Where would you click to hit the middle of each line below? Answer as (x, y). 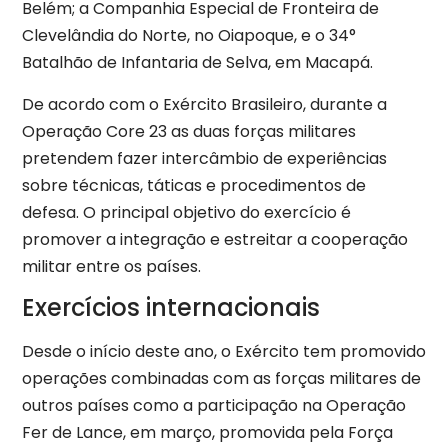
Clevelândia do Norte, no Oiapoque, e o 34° (189, 36)
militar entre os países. (111, 266)
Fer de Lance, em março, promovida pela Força (207, 433)
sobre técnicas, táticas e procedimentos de (194, 185)
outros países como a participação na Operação (214, 406)
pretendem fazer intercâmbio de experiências (204, 158)
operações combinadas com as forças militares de (221, 379)
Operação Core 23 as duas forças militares (189, 131)
